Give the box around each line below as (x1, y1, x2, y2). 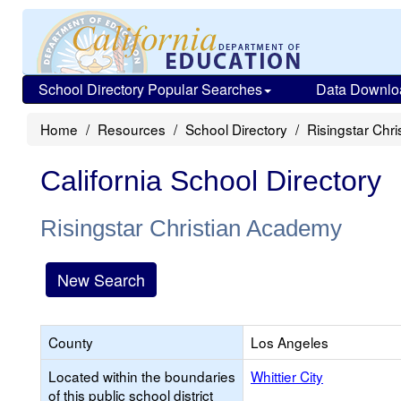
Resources (98, 119, 166, 139)
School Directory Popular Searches (38, 79, 262, 99)
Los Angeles (251, 332, 328, 352)
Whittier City (251, 366, 323, 386)
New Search (57, 268, 145, 291)
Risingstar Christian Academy (40, 215, 342, 242)
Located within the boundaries (48, 366, 235, 386)
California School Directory (40, 165, 381, 197)
